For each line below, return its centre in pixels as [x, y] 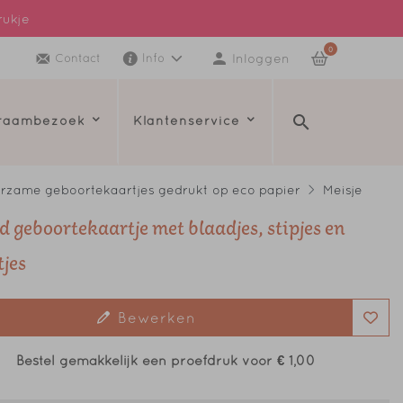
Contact [77, 58]
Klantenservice [188, 121]
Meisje [342, 190]
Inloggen [261, 58]
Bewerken [157, 318]
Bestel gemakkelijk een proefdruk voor [146, 360]
